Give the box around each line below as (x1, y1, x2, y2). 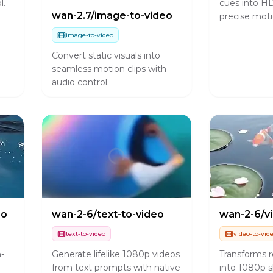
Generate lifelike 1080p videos (51, 248, 180, 260)
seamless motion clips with (51, 63, 166, 74)
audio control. (51, 76, 109, 88)
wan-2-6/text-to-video (51, 208, 164, 221)
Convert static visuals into (51, 49, 160, 61)
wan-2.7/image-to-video (51, 10, 172, 21)
